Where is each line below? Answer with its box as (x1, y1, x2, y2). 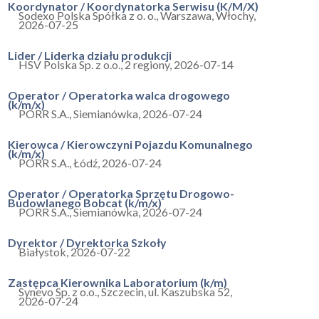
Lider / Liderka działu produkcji (8, 48, 172, 62)
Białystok (19, 245, 66, 258)
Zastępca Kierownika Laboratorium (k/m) (8, 276, 227, 289)
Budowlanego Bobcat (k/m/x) (8, 196, 162, 209)
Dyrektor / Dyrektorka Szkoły (8, 236, 167, 249)
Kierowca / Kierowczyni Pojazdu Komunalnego (8, 137, 253, 151)
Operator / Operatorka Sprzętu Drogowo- (8, 187, 234, 200)
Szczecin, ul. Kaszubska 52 (101, 285, 230, 298)
